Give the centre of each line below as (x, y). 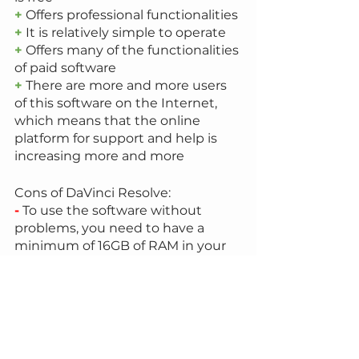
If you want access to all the (111, 281)
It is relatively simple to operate (124, 33)
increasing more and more (99, 156)
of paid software (65, 68)
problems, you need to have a (111, 228)
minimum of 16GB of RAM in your (122, 246)
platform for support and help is (117, 139)
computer (47, 264)
